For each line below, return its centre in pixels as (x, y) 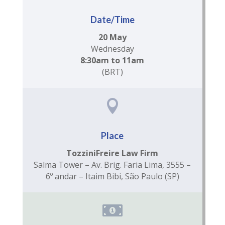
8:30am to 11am (113, 60)
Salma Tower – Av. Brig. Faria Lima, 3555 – (113, 165)
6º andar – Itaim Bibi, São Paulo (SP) (112, 176)
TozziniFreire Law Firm (113, 153)
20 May (112, 37)
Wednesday (112, 49)
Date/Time (112, 20)
